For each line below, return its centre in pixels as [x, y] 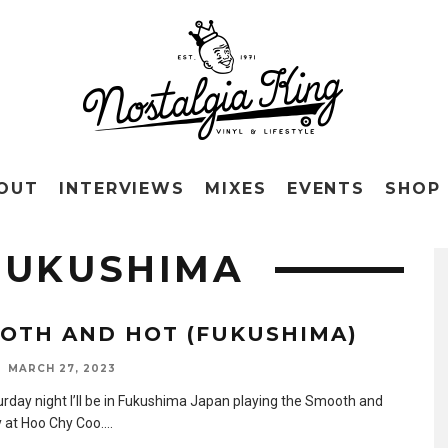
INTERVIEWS [122, 188]
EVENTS [326, 188]
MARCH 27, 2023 [62, 368]
